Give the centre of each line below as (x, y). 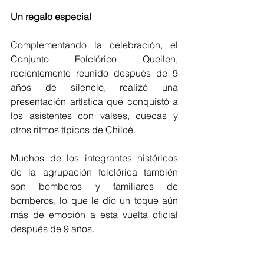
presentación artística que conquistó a (94, 101)
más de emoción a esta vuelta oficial (94, 214)
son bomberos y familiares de (94, 186)
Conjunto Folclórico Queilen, (94, 59)
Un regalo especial (51, 16)
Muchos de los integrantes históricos (94, 158)
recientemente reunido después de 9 (94, 73)
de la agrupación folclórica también (94, 172)
